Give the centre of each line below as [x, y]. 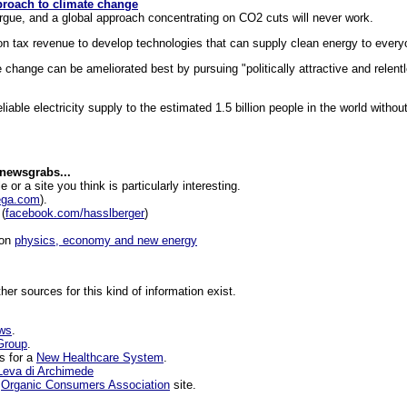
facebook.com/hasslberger [75, 213]
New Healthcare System [100, 357]
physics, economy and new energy [106, 240]
